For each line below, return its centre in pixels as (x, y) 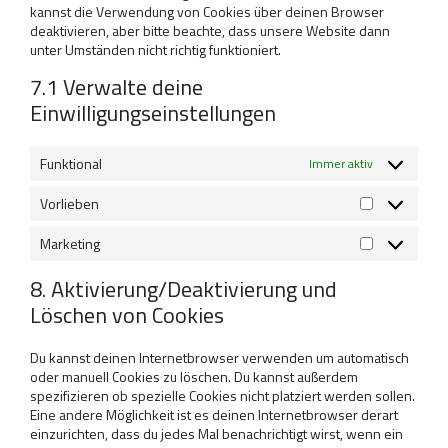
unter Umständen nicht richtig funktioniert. (155, 49)
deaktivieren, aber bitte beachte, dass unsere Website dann (210, 30)
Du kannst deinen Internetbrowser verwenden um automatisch (219, 357)
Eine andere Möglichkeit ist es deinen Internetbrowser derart (214, 414)
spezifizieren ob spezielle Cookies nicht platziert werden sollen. (222, 395)
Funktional (71, 163)
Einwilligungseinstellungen (153, 113)
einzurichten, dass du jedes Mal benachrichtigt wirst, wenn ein (216, 433)
